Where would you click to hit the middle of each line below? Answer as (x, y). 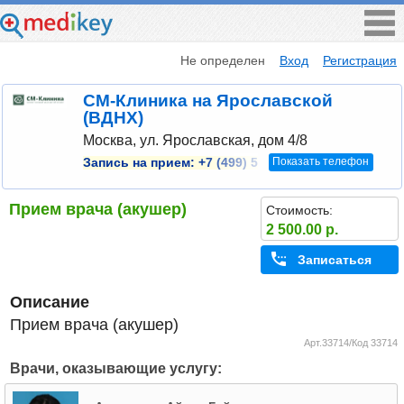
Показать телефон (321, 162)
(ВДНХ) (113, 118)
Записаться (334, 260)
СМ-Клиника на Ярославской (207, 101)
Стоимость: (299, 210)
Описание (50, 303)
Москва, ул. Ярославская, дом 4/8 (195, 140)
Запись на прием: (140, 162)
